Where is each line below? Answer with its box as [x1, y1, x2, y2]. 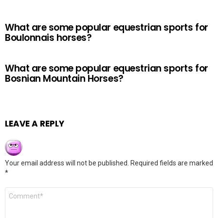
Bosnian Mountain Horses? [5, 72, 124, 85]
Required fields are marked [130, 159, 213, 167]
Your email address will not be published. [5, 159, 129, 167]
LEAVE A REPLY [5, 118, 64, 129]
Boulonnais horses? [5, 31, 92, 44]
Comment [5, 186, 40, 196]
